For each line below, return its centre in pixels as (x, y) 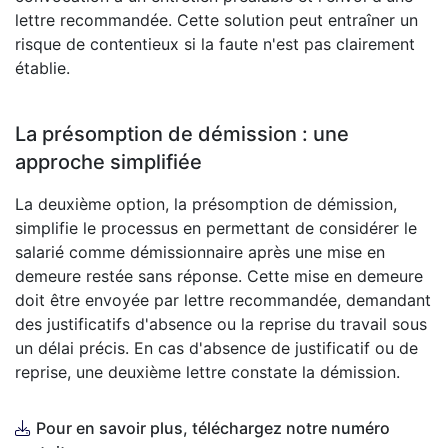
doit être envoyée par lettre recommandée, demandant (223, 299)
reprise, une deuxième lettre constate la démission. (207, 371)
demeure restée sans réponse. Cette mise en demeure (219, 275)
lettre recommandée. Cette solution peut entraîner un (216, 19)
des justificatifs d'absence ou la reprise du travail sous (221, 323)
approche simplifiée (108, 161)
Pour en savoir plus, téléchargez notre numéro (213, 427)
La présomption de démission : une (182, 133)
